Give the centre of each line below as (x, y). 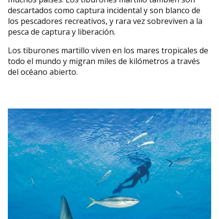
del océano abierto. (43, 72)
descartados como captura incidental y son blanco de (104, 11)
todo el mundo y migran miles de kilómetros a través (104, 61)
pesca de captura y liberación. (63, 32)
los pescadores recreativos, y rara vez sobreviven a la (105, 21)
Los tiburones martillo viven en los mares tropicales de (108, 51)
